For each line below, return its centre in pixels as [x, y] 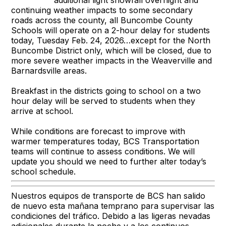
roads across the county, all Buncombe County [102, 20]
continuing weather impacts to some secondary [102, 10]
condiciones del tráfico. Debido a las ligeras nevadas [111, 216]
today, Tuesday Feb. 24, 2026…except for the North [111, 40]
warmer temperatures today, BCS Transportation [105, 141]
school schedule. [44, 171]
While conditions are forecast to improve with [98, 131]
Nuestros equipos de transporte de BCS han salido [108, 195]
